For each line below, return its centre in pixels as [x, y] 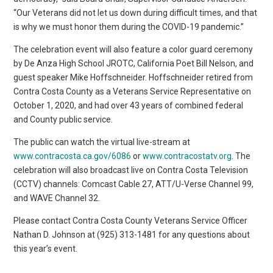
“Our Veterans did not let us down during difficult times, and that [136, 12]
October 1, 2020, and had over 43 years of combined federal [129, 105]
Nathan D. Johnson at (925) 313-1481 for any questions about [132, 234]
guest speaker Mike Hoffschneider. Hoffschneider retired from [133, 77]
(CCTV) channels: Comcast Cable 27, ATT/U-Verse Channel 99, [134, 184]
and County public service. [63, 119]
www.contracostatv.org [187, 156]
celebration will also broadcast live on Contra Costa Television [131, 170]
